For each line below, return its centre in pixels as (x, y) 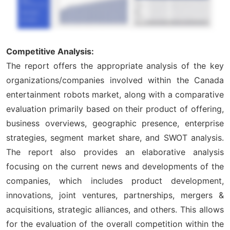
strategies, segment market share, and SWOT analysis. (115, 137)
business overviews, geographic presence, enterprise (115, 123)
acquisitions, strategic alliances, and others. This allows (115, 209)
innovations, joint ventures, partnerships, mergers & (115, 195)
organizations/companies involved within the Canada (115, 80)
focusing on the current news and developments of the (115, 166)
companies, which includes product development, (115, 180)
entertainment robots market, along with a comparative (115, 94)
